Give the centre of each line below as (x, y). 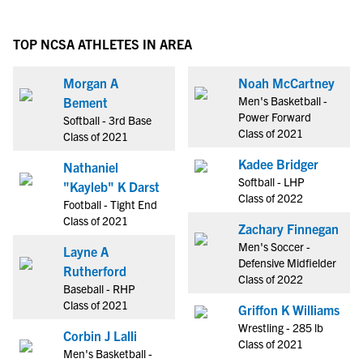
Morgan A (91, 83)
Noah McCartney (286, 83)
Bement (85, 102)
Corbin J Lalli (100, 335)
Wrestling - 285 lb (281, 327)
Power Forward (275, 117)
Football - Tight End (110, 204)
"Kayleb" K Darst (111, 186)
